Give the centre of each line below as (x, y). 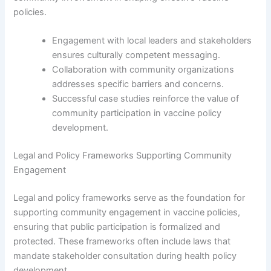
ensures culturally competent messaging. (136, 55)
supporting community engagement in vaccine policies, (127, 212)
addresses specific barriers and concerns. (138, 84)
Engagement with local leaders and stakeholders (152, 41)
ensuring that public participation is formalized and (117, 227)
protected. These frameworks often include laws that (122, 241)
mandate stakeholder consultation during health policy (125, 256)
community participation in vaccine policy (137, 113)
